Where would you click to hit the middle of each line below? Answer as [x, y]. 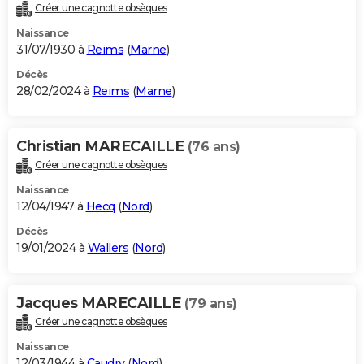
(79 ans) [210, 304]
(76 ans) [214, 147]
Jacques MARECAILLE [100, 303]
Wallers [108, 248]
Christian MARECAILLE [102, 147]
